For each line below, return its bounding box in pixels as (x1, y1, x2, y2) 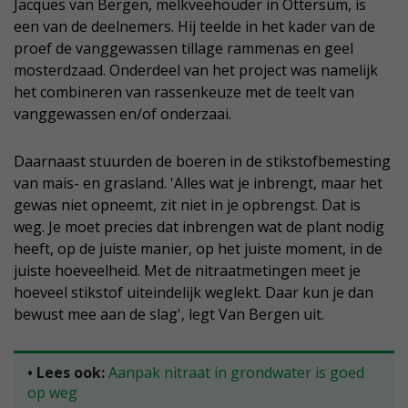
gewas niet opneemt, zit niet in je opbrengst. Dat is (14, 195, 361, 216)
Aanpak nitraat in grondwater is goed (108, 362, 364, 383)
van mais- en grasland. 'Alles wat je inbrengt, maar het (14, 173, 382, 194)
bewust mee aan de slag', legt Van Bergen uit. (14, 304, 324, 325)
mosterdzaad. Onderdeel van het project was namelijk (14, 60, 378, 81)
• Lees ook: (27, 362, 105, 383)
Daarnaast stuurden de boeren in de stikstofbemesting (14, 151, 391, 172)
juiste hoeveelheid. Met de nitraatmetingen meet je (14, 260, 361, 281)
